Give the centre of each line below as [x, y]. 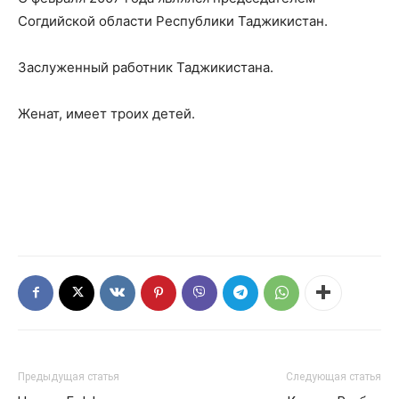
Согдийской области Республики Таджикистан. [173, 20]
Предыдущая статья [69, 376]
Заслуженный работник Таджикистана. [146, 67]
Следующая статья [334, 376]
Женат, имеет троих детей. [106, 113]
